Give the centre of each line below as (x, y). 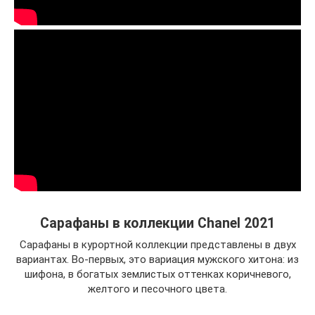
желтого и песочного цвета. (157, 289)
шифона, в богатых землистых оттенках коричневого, (157, 274)
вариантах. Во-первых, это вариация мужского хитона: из (157, 259)
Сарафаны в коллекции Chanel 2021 (157, 223)
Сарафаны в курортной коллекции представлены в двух (157, 244)
